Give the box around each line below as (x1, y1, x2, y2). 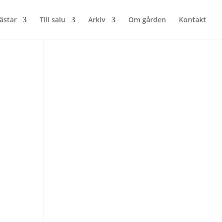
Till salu (40, 15, 65, 24)
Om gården (128, 15, 166, 24)
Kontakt (179, 15, 206, 24)
